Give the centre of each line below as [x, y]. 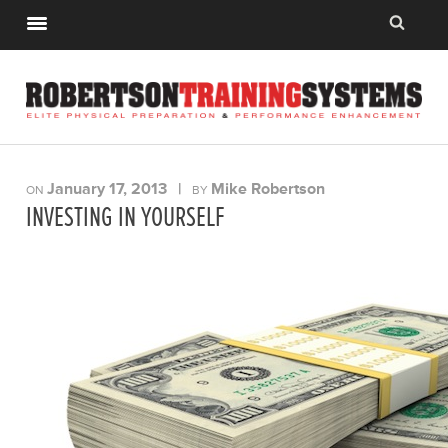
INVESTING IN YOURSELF [126, 218]
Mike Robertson [268, 189]
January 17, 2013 [107, 189]
